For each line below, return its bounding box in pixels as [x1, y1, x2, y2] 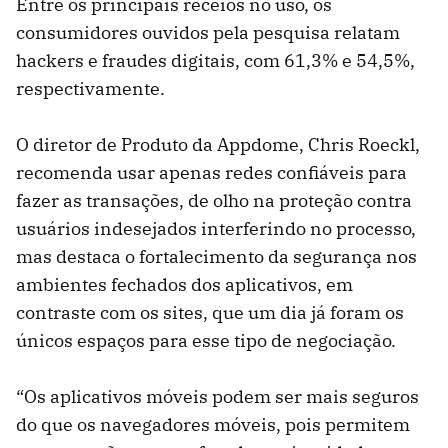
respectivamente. [16, 77, 165, 101]
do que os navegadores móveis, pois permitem [16, 413, 410, 437]
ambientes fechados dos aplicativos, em [16, 273, 353, 297]
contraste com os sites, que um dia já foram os [16, 301, 404, 325]
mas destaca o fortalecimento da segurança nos [16, 245, 417, 269]
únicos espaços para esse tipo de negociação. [16, 329, 396, 353]
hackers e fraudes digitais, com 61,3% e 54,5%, [16, 49, 415, 73]
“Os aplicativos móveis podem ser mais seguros [16, 385, 419, 409]
